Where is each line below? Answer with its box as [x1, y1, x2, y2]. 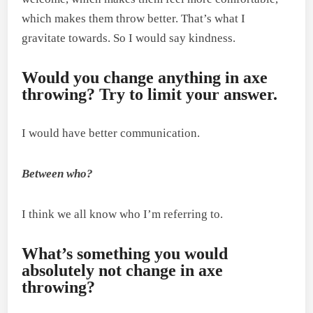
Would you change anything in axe [22, 68, 268, 87]
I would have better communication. [22, 126, 201, 140]
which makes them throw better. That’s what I [22, 12, 246, 25]
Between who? [22, 167, 94, 180]
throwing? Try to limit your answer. [22, 85, 278, 103]
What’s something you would [22, 245, 228, 263]
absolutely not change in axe [22, 261, 224, 279]
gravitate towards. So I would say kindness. [22, 31, 236, 45]
